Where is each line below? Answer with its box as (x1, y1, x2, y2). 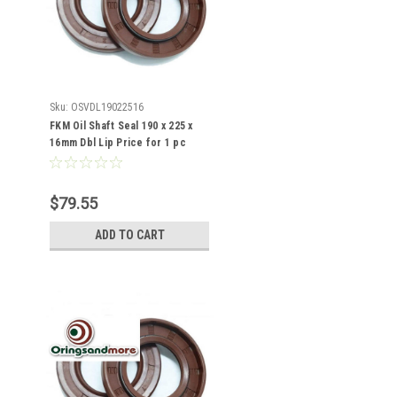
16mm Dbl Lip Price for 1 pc (50, 136, 186, 149)
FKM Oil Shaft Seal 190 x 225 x (50, 120, 193, 132)
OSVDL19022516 (71, 101, 144, 113)
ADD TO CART (94, 228, 165, 242)
